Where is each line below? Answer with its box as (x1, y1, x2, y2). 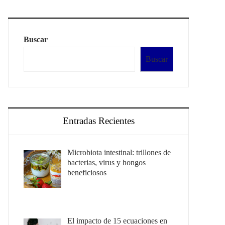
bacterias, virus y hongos (67, 158, 146, 167)
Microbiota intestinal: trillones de (67, 148, 171, 157)
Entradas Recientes (62, 116, 135, 126)
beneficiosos (67, 168, 106, 177)
